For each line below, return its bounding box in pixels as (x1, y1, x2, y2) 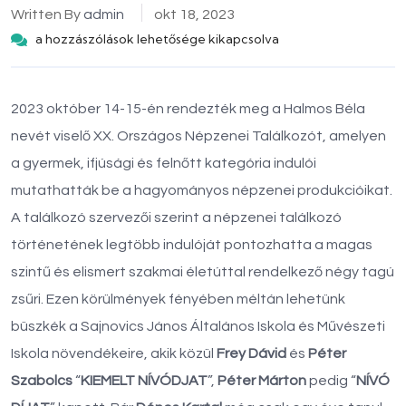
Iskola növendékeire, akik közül (11, 345, 217, 361)
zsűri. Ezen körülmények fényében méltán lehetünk (11, 291, 345, 306)
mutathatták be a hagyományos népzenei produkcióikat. (11, 182, 392, 198)
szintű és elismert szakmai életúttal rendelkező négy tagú (11, 264, 394, 279)
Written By (11, 6, 83, 22)
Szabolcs (11, 372, 72, 388)
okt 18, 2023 (154, 6, 235, 22)
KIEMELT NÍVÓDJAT (81, 372, 208, 388)
